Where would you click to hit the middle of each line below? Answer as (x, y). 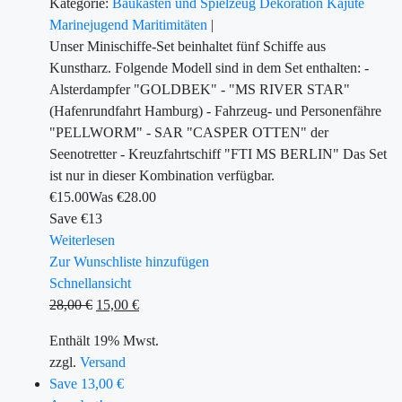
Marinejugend (91, 25)
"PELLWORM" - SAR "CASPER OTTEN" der (189, 132)
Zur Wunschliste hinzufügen (129, 262)
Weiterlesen (82, 240)
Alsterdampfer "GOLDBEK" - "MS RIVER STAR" (200, 89)
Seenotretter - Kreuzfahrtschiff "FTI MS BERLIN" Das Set (218, 154)
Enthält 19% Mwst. (104, 341)
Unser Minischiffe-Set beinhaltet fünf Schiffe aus (188, 46)
